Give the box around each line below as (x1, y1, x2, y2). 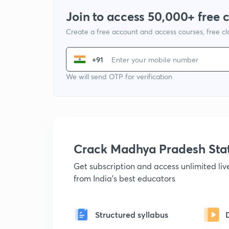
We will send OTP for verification (66, 72, 172, 81)
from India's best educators (74, 173, 175, 184)
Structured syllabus (95, 209, 168, 220)
